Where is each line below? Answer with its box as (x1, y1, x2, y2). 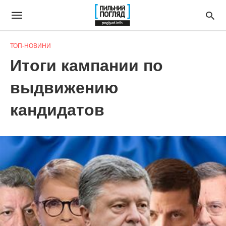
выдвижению (10, 79, 118, 97)
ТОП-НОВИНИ (10, 42, 51, 49)
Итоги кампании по (10, 56, 163, 75)
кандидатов (10, 101, 104, 119)
